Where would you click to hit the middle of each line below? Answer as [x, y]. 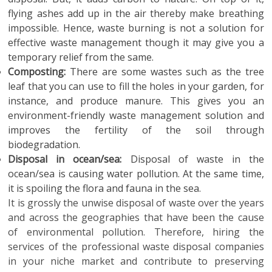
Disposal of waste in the [193, 159]
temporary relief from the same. [81, 57]
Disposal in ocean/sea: [65, 159]
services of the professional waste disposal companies [136, 246]
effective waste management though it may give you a [136, 42]
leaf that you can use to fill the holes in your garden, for [136, 86]
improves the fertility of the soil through [136, 130]
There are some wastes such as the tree [165, 72]
